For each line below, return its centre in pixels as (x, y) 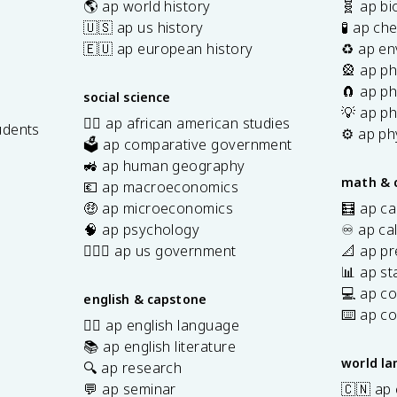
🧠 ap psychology (142, 229)
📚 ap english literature (160, 346)
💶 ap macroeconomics (161, 187)
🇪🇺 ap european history (168, 48)
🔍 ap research (133, 367)
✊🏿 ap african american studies (187, 123)
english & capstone (145, 299)
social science (127, 97)
